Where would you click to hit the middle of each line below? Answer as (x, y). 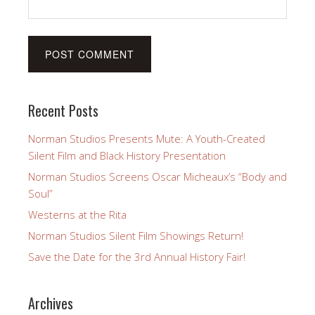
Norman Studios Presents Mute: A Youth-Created (147, 138)
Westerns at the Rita (77, 214)
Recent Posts (63, 110)
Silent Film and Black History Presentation (127, 155)
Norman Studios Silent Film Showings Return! (136, 235)
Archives (51, 303)
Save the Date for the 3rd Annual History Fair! (137, 256)
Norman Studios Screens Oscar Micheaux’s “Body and (157, 176)
